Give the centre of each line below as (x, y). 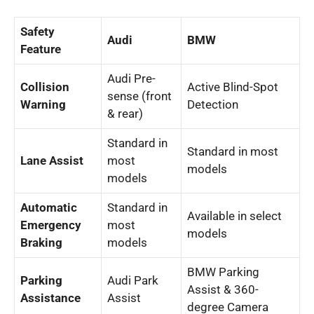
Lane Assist (52, 161)
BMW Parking (223, 272)
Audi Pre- (131, 78)
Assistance (50, 298)
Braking (41, 243)
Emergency (51, 225)
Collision (45, 87)
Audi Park (133, 280)
